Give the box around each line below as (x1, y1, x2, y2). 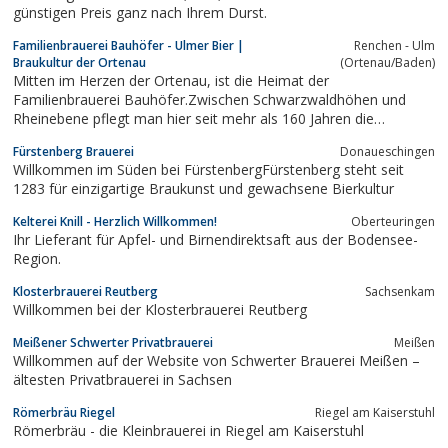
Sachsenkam (365, 282, 435, 300)
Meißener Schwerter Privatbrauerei (13, 333, 213, 351)
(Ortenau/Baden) (340, 53, 435, 71)
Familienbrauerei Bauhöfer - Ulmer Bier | (13, 36, 244, 54)
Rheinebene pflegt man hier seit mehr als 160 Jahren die (13, 108, 374, 128)
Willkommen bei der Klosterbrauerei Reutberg (13, 299, 307, 319)
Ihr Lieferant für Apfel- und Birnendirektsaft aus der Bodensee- (13, 229, 418, 249)
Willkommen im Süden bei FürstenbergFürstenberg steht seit (13, 159, 404, 179)
